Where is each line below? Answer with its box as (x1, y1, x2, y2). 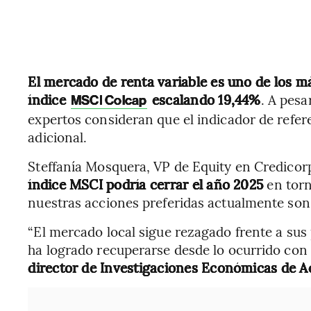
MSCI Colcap (71, 92, 147, 108)
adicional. (28, 128, 87, 146)
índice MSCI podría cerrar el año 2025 (28, 175, 267, 193)
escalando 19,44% (148, 90, 261, 108)
